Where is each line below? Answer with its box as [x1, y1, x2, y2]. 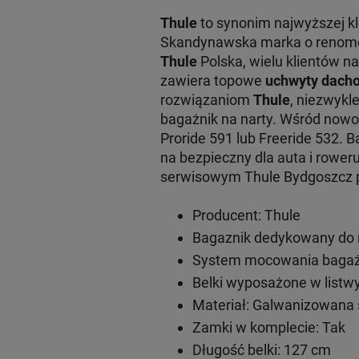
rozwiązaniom [159, 91, 253, 108]
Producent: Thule [192, 206, 301, 224]
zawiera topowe [159, 71, 265, 89]
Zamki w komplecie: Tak [192, 318, 345, 336]
